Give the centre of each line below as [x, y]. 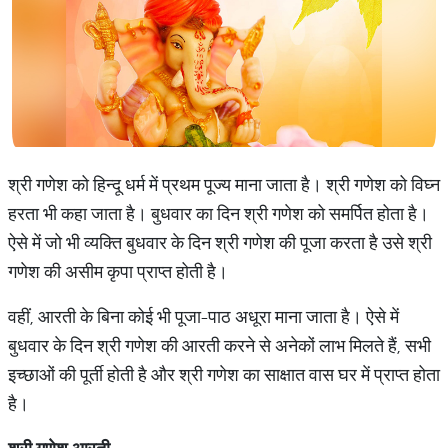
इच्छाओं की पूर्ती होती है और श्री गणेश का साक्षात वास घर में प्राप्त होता [224, 374]
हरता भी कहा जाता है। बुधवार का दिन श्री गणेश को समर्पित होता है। [218, 213]
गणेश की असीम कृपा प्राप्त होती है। [120, 271]
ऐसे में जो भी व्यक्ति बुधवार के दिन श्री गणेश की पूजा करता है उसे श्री [220, 242]
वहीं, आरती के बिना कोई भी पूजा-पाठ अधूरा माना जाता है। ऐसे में [203, 316]
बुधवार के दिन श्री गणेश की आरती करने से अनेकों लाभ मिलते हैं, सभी [219, 345]
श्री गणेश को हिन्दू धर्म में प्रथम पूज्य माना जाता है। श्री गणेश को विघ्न [224, 184]
